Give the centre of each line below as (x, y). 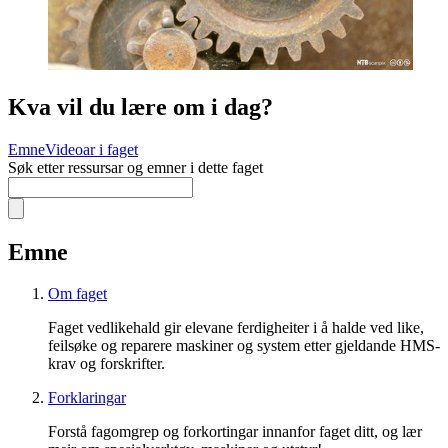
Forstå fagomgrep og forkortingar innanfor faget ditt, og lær (235, 432)
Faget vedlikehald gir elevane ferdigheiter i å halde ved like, (236, 328)
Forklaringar (87, 398)
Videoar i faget (91, 149)
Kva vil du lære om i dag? (140, 106)
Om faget (77, 294)
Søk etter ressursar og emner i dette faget (135, 167)
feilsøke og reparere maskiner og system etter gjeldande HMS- (244, 346)
